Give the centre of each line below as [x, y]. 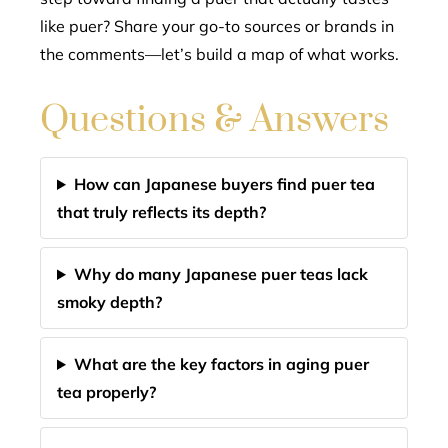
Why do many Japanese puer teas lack [220, 274]
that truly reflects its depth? [161, 212]
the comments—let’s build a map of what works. [219, 54]
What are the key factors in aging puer [221, 364]
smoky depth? [109, 302]
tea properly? [106, 392]
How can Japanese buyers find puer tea [224, 184]
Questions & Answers [214, 120]
